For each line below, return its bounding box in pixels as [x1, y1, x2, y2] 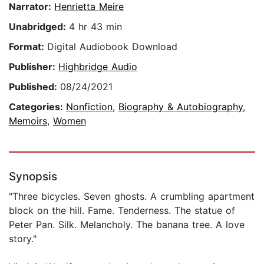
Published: [9, 81, 60, 93]
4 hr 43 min [69, 21, 122, 33]
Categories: [9, 101, 66, 113]
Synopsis [9, 170, 57, 184]
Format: [9, 41, 47, 53]
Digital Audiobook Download [47, 41, 177, 53]
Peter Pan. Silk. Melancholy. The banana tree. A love [9, 219, 245, 231]
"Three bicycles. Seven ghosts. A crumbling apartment [9, 190, 255, 203]
